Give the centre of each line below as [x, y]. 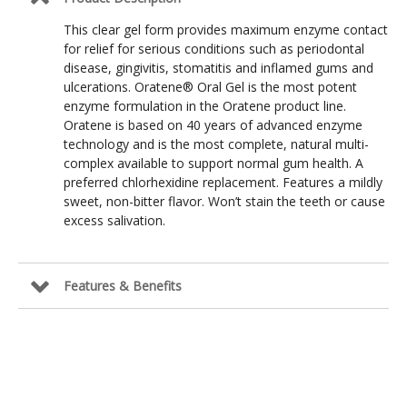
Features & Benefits [123, 285]
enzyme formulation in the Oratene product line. [205, 105]
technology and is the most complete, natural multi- [216, 144]
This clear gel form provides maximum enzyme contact [226, 29]
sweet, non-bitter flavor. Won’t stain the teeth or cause [224, 201]
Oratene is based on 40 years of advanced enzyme [213, 124]
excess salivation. [114, 220]
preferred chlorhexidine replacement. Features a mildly [223, 182]
